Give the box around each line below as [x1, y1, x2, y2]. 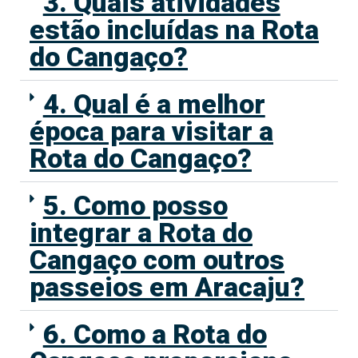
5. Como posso [42, 189, 228, 222]
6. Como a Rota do [42, 318, 267, 351]
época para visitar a [30, 115, 273, 148]
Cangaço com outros [30, 244, 284, 276]
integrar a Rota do [30, 217, 253, 249]
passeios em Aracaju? [30, 271, 304, 304]
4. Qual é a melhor [42, 88, 265, 121]
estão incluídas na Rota [30, 14, 319, 46]
